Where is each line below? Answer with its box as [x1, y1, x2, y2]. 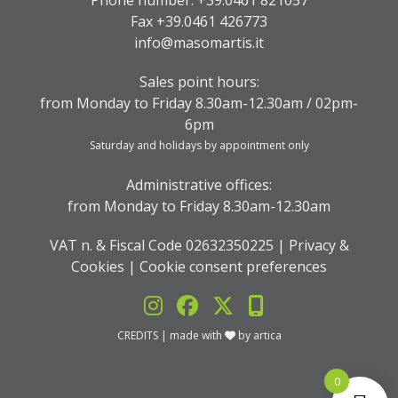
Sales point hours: [139, 72, 259, 92]
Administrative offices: [126, 175, 272, 195]
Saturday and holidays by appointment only [89, 138, 309, 154]
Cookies [71, 257, 124, 277]
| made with [160, 328, 225, 344]
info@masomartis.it [134, 33, 264, 53]
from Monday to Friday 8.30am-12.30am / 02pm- [40, 93, 358, 114]
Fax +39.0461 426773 [131, 12, 267, 32]
